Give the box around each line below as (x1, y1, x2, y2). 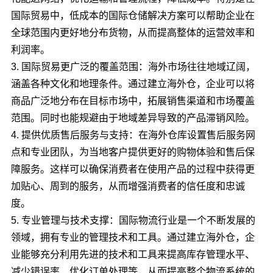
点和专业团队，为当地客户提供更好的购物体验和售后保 (10, 147, 255, 157)
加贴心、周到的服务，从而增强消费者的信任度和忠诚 (10, 181, 245, 191)
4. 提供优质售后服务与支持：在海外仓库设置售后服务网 (10, 130, 255, 140)
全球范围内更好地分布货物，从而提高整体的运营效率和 (10, 27, 255, 38)
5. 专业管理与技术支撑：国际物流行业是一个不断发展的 (10, 215, 255, 225)
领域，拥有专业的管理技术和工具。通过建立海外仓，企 (10, 232, 255, 243)
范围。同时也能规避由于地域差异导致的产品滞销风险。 (10, 113, 255, 123)
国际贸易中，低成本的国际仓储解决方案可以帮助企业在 (10, 10, 255, 21)
